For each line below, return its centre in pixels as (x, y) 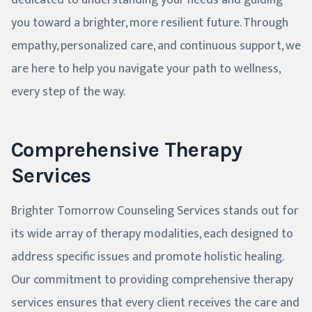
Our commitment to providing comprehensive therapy (152, 280)
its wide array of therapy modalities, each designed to (152, 234)
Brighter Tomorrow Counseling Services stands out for (155, 211)
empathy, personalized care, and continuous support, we (156, 46)
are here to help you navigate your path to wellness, (146, 69)
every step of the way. (68, 92)
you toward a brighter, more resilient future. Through (150, 23)
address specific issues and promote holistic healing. (147, 257)
